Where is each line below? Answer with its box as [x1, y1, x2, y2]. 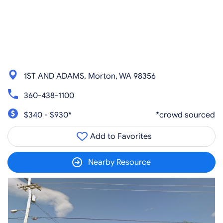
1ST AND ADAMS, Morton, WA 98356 [24, 71, 156, 81]
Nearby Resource [88, 157, 151, 167]
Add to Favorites [88, 131, 152, 141]
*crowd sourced [156, 110, 215, 120]
